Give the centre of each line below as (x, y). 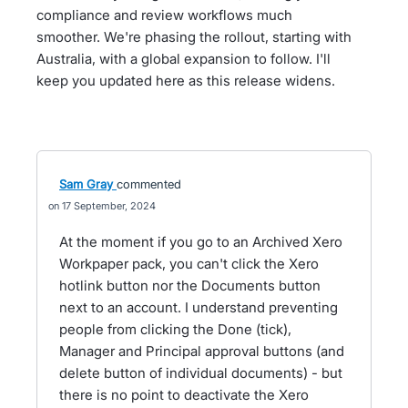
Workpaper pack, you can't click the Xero (189, 264)
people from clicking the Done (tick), (175, 329)
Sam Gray (86, 184)
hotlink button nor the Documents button (190, 286)
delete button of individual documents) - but (201, 373)
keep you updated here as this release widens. (186, 81)
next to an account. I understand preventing (199, 307)
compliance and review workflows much (164, 15)
